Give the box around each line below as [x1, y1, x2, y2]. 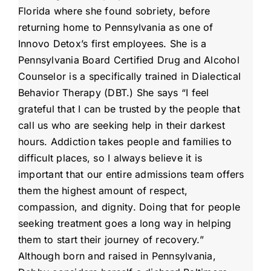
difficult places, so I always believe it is [18, 152, 203, 165]
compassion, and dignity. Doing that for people [18, 201, 241, 214]
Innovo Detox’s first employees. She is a [18, 38, 207, 50]
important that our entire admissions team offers [18, 168, 244, 181]
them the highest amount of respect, [18, 184, 188, 197]
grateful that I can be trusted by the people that [18, 103, 240, 116]
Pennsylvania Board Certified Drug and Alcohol [18, 54, 240, 67]
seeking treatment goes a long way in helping [18, 217, 232, 230]
